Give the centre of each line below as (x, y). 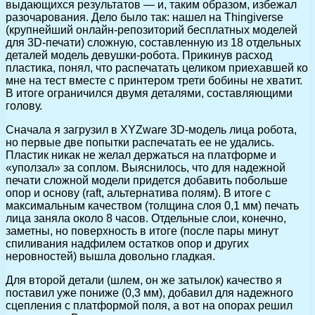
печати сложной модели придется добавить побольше (147, 181)
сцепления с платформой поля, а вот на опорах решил (149, 306)
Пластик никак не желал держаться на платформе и (141, 155)
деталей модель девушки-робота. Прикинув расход (139, 56)
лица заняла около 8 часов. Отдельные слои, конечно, (146, 219)
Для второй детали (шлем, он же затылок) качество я (144, 281)
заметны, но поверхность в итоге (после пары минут (142, 231)
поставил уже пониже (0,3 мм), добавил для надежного (149, 293)
